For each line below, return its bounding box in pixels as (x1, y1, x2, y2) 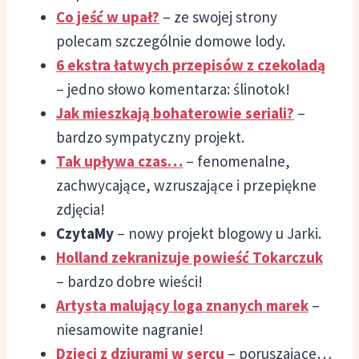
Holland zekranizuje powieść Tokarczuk (56, 247, 323, 267)
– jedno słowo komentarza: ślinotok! (56, 79, 290, 99)
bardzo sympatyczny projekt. (56, 127, 244, 147)
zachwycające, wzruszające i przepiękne (56, 175, 317, 195)
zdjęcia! (56, 199, 105, 219)
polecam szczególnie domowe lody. (56, 30, 285, 50)
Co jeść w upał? (56, 6, 159, 26)
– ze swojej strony (159, 6, 277, 26)
